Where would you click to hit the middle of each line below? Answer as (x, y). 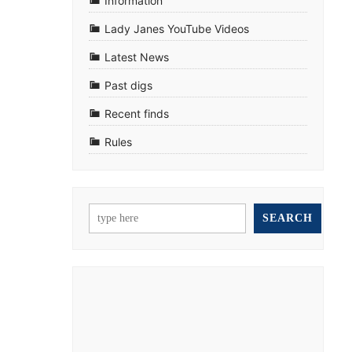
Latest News (137, 57)
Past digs (128, 86)
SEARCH (288, 218)
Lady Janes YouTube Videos (177, 29)
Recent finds (137, 114)
